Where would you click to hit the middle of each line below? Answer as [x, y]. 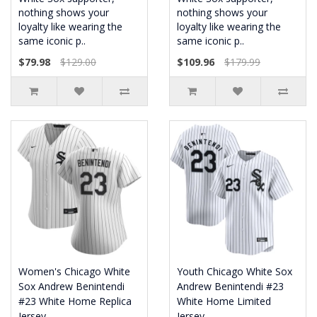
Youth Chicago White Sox [235, 271]
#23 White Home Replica [75, 301]
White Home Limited [224, 301]
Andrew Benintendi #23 [230, 286]
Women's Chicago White [74, 271]
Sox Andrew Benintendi [71, 286]
